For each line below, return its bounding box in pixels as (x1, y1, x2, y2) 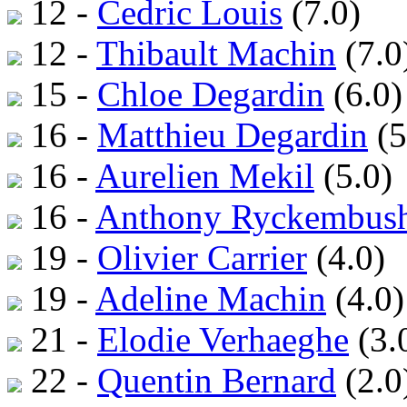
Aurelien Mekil (95, 156, 314, 196)
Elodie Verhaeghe (97, 320, 349, 360)
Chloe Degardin (97, 74, 324, 114)
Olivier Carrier (97, 238, 307, 278)
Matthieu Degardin (97, 115, 368, 155)
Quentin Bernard (97, 361, 336, 401)
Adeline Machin (95, 279, 326, 319)
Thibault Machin (96, 34, 336, 74)
